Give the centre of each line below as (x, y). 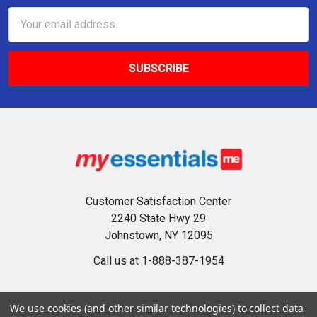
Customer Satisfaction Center (158, 201)
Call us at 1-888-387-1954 (158, 260)
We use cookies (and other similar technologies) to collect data (157, 308)
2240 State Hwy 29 (158, 218)
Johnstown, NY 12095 (158, 235)
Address (30, 32)
